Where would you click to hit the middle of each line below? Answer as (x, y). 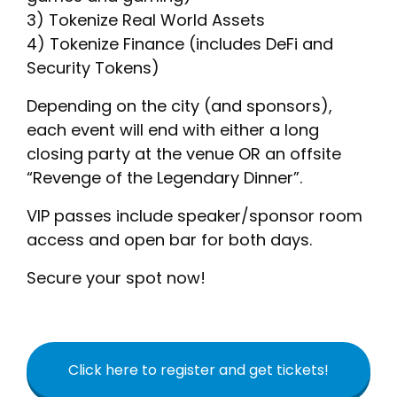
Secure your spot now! (116, 278)
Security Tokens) (93, 68)
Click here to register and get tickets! (198, 370)
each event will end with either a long (173, 130)
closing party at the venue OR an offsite (184, 154)
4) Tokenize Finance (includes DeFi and (180, 44)
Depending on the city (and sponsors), (179, 106)
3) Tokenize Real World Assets (146, 20)
